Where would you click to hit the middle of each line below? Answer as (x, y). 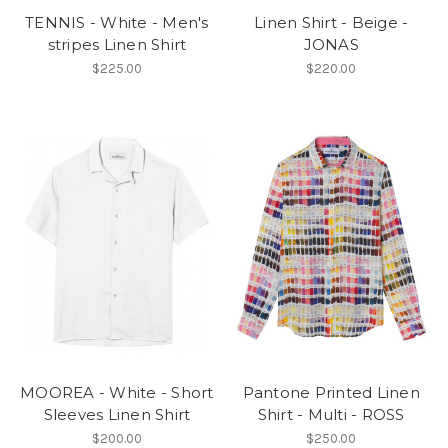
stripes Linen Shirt (117, 45)
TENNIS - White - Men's (117, 23)
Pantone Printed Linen (331, 392)
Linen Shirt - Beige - (331, 23)
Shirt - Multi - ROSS (331, 414)
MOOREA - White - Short (117, 392)
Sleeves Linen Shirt (117, 414)
